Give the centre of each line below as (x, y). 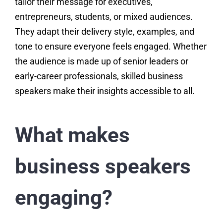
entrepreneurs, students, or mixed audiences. (104, 17)
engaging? (63, 198)
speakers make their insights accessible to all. (105, 91)
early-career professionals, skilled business (99, 76)
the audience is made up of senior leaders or (101, 61)
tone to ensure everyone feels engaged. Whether (111, 47)
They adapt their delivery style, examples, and (104, 32)
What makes (72, 135)
